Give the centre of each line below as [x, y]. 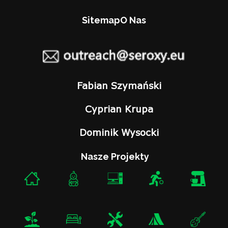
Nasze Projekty [115, 156]
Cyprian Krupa [119, 109]
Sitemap [101, 20]
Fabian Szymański [119, 85]
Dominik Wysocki [119, 132]
